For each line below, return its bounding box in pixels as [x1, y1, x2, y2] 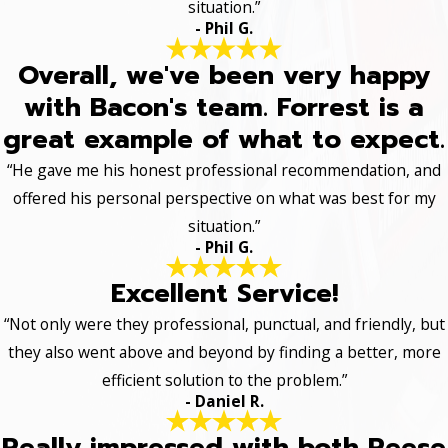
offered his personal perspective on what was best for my [12, 186, 436, 209]
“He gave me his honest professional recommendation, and [7, 158, 441, 181]
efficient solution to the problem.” [101, 369, 347, 392]
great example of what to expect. [3, 119, 445, 159]
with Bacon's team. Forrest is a [24, 87, 424, 127]
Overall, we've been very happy [18, 55, 430, 95]
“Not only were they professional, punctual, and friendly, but [3, 313, 445, 336]
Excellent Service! [110, 274, 338, 314]
